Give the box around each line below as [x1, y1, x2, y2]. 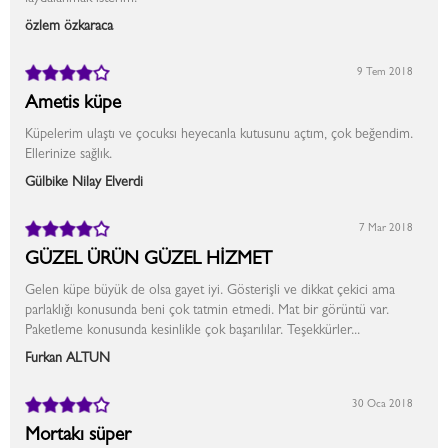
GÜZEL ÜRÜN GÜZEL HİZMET [25, 251, 272, 270]
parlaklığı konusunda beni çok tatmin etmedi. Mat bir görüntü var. [25, 304, 389, 318]
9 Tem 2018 [357, 67, 413, 78]
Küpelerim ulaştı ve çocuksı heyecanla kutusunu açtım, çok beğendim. [25, 128, 413, 142]
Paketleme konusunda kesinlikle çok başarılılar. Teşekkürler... [25, 324, 360, 338]
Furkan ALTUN [25, 352, 110, 366]
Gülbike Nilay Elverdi [25, 176, 143, 190]
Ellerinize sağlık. [25, 148, 112, 162]
